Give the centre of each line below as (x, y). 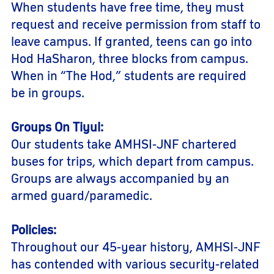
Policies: (34, 231)
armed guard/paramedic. (82, 196)
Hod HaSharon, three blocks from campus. (130, 59)
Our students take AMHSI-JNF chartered (124, 145)
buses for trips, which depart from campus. (132, 162)
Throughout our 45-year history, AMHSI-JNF (135, 248)
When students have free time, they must (128, 8)
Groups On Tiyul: (57, 128)
